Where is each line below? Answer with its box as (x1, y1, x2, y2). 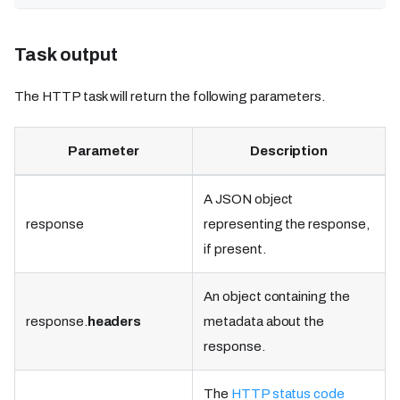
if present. (204, 242, 266, 256)
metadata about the (204, 314, 325, 329)
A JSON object (204, 192, 294, 206)
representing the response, (204, 217, 370, 231)
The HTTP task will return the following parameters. (14, 89, 325, 104)
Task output (14, 45, 118, 64)
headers (87, 314, 142, 329)
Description (249, 144, 329, 158)
